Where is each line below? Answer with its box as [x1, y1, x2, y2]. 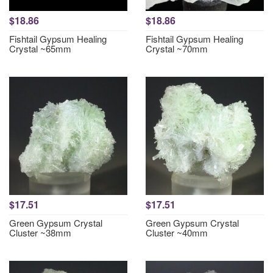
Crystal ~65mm [9, 42, 71, 55]
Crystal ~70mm [146, 42, 208, 55]
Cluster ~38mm [9, 226, 71, 239]
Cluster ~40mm [146, 226, 208, 239]
